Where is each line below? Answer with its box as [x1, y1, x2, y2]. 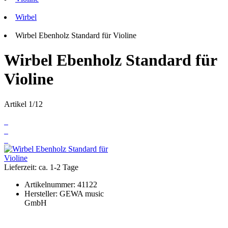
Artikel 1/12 [4, 99, 43, 108]
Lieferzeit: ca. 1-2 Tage [4, 162, 78, 172]
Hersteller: [24, 189, 60, 198]
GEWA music [60, 189, 104, 198]
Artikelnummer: [24, 180, 77, 189]
